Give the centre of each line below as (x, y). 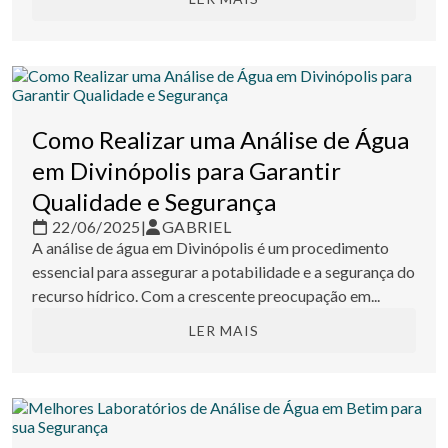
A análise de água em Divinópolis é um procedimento (210, 248)
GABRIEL (196, 227)
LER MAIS (224, 331)
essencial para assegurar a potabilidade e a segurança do (223, 272)
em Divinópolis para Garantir (186, 171)
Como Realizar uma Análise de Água (220, 140)
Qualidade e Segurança (154, 202)
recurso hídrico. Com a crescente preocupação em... (206, 296)
